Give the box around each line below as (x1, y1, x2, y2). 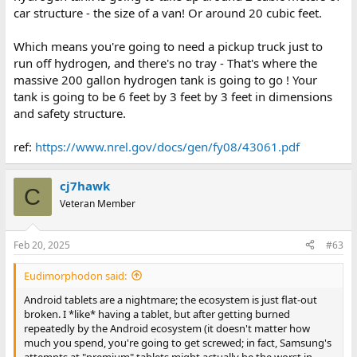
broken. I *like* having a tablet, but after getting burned (23, 306, 290, 321)
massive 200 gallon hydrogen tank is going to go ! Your (13, 72, 317, 88)
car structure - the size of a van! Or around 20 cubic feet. (13, 5, 322, 21)
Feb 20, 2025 (13, 237, 70, 252)
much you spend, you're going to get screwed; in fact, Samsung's (23, 335, 331, 350)
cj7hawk (59, 178, 110, 194)
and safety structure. (13, 105, 126, 121)
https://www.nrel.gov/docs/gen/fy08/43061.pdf (34, 139, 300, 155)
